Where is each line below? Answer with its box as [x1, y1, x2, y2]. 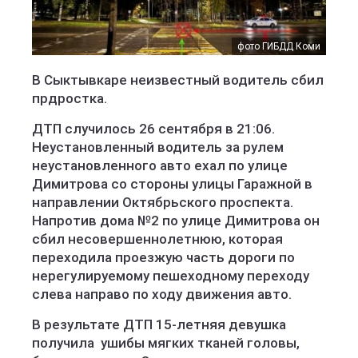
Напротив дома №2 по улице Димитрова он [32, 213, 320, 229]
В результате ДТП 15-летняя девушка [32, 316, 286, 332]
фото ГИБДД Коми [237, 41, 320, 52]
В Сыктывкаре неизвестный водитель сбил [32, 72, 324, 88]
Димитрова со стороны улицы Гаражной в [32, 176, 312, 192]
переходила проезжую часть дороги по [32, 249, 295, 265]
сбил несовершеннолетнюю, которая [32, 231, 283, 247]
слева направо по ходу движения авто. [32, 286, 292, 302]
